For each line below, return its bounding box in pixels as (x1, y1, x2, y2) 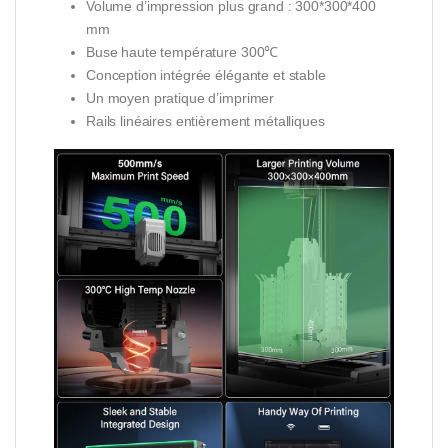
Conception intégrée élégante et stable (86, 67, 326, 84)
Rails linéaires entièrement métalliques (86, 113, 325, 130)
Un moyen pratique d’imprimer (86, 90, 275, 107)
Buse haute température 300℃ (86, 44, 279, 61)
